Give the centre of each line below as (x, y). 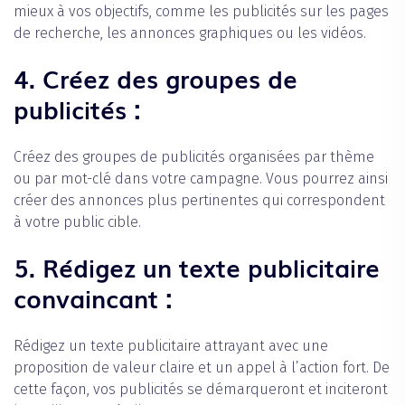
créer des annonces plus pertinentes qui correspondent (199, 200)
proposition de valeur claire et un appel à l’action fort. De (202, 367)
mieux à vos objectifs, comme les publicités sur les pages (201, 11)
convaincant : (93, 297)
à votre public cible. (77, 221)
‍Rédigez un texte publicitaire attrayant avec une (171, 345)
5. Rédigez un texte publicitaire (197, 266)
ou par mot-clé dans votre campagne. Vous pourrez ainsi (201, 178)
